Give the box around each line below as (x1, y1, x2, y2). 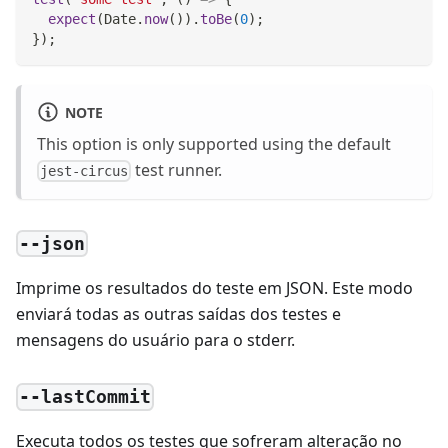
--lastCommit (19, 386, 152, 408)
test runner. (131, 159, 223, 182)
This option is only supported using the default (37, 133, 391, 156)
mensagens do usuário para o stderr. (16, 328, 295, 351)
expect (48, 10, 96, 27)
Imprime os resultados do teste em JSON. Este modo (16, 276, 413, 299)
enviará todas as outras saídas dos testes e (16, 302, 341, 325)
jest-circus (40, 163, 129, 180)
